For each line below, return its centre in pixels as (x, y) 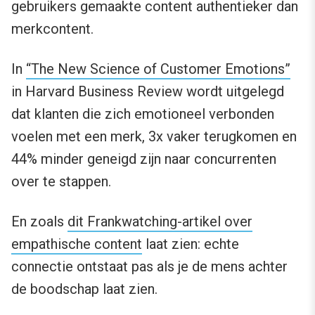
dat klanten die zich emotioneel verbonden (143, 114)
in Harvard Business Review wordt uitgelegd (148, 92)
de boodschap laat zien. (84, 289)
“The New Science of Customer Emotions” (158, 69)
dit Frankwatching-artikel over (160, 222)
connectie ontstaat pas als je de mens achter (149, 267)
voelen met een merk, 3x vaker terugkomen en (154, 137)
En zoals (39, 222)
